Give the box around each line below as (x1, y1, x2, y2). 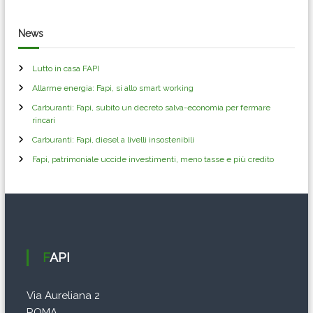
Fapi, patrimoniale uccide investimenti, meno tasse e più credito (32, 154, 275, 164)
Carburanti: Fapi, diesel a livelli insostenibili (32, 134, 195, 145)
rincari (32, 115, 56, 125)
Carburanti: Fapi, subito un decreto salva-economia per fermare (32, 102, 271, 112)
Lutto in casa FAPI (32, 63, 100, 73)
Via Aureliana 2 (26, 289, 100, 302)
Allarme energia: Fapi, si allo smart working (32, 82, 194, 93)
